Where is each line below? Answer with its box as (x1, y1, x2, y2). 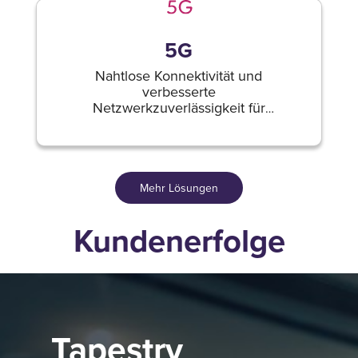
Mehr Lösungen (140, 179, 218, 196)
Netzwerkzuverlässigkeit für (92, 97, 265, 117)
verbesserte (141, 82, 216, 101)
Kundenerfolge (73, 217, 285, 265)
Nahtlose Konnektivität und (95, 66, 263, 86)
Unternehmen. (133, 113, 225, 133)
